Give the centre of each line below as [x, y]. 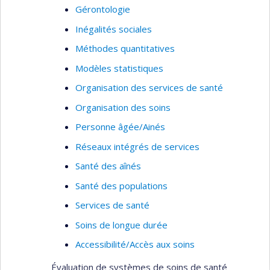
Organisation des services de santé [149, 87]
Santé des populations [121, 185]
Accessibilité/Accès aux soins [135, 244]
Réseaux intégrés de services [137, 146]
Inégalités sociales [114, 29]
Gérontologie [103, 9]
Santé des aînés [108, 166]
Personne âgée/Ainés [120, 127]
